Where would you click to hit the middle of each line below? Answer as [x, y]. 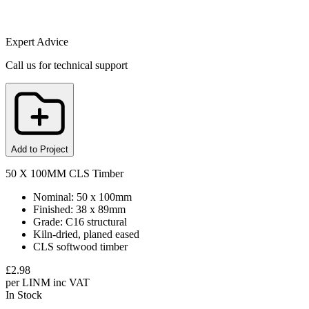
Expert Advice [37, 41]
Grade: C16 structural [80, 221]
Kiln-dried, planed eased [86, 234]
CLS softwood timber [80, 246]
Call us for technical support [67, 65]
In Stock [24, 295]
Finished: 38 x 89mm [79, 209]
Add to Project [40, 149]
